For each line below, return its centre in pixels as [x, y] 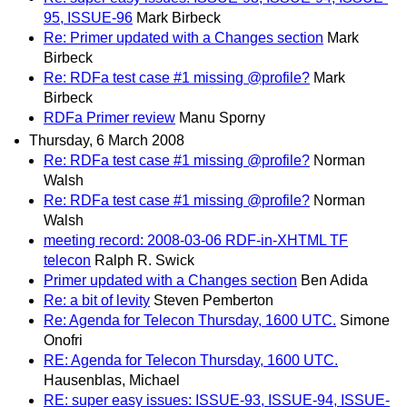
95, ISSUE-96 [88, 18]
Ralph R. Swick [144, 261]
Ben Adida [334, 281]
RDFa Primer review [109, 118]
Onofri [63, 341]
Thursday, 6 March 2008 [107, 141]
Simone [365, 321]
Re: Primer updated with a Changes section [184, 38]
